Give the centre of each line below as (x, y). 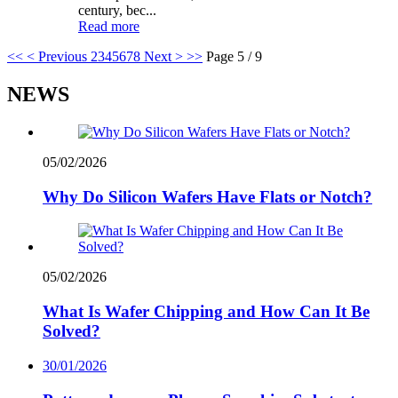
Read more (109, 27)
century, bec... (117, 11)
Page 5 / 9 (234, 57)
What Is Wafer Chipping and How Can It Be (206, 312)
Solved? (72, 331)
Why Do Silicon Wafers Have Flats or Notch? (207, 196)
